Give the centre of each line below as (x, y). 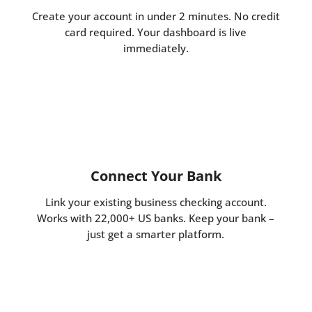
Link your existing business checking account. (156, 202)
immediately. (156, 48)
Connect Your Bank (156, 176)
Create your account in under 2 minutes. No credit (156, 16)
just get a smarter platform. (156, 234)
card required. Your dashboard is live (156, 32)
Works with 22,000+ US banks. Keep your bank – (156, 218)
